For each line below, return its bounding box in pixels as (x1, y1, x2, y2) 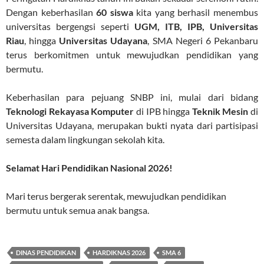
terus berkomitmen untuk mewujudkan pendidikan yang (6, 48, 258, 60)
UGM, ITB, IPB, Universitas (134, 20, 258, 32)
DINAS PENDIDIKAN (16, 248, 76, 256)
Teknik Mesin (192, 105, 249, 117)
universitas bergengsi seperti (6, 20, 134, 32)
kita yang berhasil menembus (133, 6, 259, 18)
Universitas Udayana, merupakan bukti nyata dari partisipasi (6, 119, 258, 131)
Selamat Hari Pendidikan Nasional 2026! (6, 161, 173, 173)
